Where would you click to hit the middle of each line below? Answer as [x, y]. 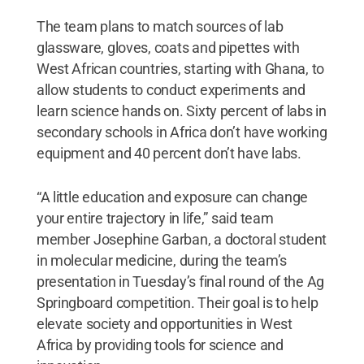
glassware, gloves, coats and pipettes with [168, 47]
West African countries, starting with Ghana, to [180, 68]
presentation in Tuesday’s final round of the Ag [180, 281]
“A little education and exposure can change [172, 197]
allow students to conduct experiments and [171, 89]
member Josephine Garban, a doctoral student [182, 239]
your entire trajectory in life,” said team [155, 218]
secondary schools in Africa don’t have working [182, 132]
